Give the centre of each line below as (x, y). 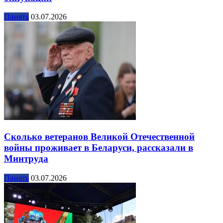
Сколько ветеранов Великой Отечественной (99, 137)
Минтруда (26, 159)
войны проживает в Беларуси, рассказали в (99, 148)
